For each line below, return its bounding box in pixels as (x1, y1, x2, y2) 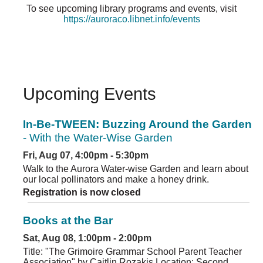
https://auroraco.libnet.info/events (63, 14, 200, 24)
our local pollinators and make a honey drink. (23, 174, 209, 185)
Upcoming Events (23, 84, 156, 103)
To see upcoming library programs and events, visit (26, 3, 237, 14)
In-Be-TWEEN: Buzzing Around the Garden (23, 118, 252, 131)
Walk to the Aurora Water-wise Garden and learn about (23, 164, 248, 174)
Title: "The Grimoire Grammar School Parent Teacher (23, 247, 242, 257)
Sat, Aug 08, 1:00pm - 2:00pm (23, 233, 151, 244)
